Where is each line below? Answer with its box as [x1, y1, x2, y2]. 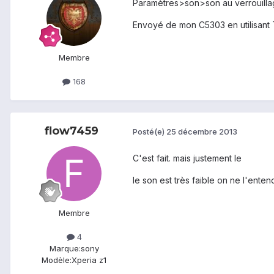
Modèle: [42, 254, 72, 265]
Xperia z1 [72, 254, 106, 265]
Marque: [49, 243, 81, 253]
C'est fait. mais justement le [133, 152, 242, 163]
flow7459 [45, 124, 98, 138]
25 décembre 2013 [166, 127, 237, 137]
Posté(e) [133, 127, 166, 137]
